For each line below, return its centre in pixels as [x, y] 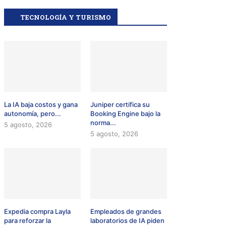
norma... [103, 123]
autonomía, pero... [33, 114]
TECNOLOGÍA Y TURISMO [66, 17]
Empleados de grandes [126, 212]
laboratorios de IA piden [128, 221]
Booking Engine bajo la [126, 114]
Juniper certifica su [120, 105]
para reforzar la [28, 221]
